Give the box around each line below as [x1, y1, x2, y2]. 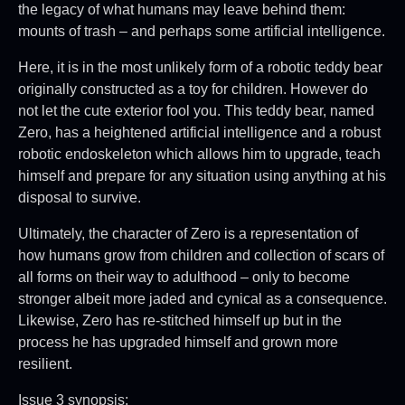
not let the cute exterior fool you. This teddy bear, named [18, 102, 374, 118]
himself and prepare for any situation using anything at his [18, 167, 386, 184]
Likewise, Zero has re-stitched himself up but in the [18, 312, 342, 328]
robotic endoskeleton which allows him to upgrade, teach [18, 146, 381, 162]
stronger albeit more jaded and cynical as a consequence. [18, 290, 387, 306]
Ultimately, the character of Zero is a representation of [18, 225, 358, 241]
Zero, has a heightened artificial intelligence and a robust [18, 124, 381, 140]
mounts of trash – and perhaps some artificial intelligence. [18, 23, 385, 39]
